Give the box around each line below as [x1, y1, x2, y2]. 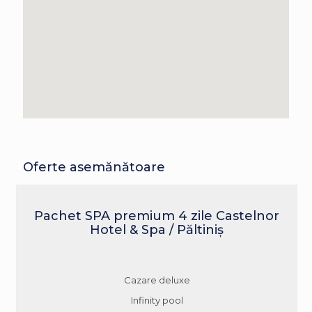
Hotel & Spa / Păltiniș [90, 221, 224, 237]
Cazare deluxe [123, 274, 190, 286]
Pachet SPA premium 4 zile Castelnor [34, 208, 279, 224]
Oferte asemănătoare [23, 159, 165, 175]
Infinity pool [130, 294, 183, 306]
